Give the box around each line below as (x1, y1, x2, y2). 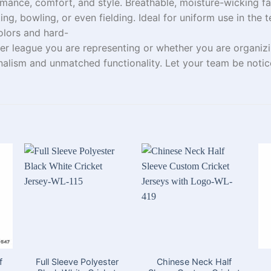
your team (180, 56, 229, 69)
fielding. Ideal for (99, 11, 180, 24)
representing (83, 41, 140, 54)
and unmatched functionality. (30, 56, 165, 69)
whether (156, 41, 193, 54)
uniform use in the (180, 11, 265, 24)
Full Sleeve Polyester (35, 256, 119, 267)
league (12, 41, 45, 54)
